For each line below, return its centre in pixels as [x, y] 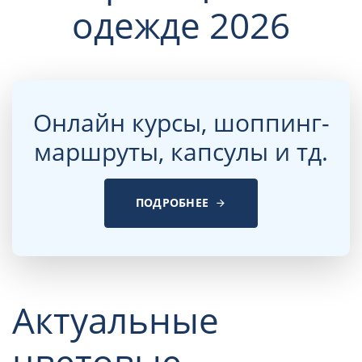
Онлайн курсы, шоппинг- [181, 122]
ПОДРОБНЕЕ [172, 203]
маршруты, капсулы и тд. [181, 151]
